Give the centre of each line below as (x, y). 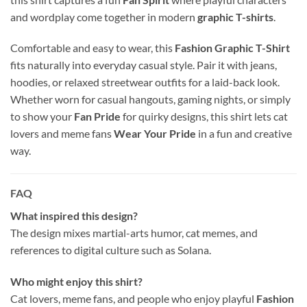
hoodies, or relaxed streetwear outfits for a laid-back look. (145, 82)
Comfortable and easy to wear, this (93, 48)
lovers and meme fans (62, 134)
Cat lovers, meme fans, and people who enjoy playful (133, 299)
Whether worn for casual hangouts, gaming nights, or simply (150, 99)
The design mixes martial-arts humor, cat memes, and (134, 233)
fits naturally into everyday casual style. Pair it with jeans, (144, 65)
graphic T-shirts (235, 16)
